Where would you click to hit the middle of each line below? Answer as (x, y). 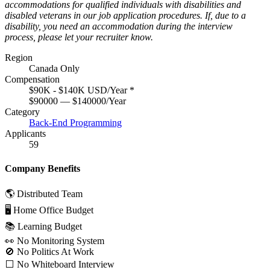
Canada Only (54, 69)
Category (22, 112)
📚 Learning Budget (43, 226)
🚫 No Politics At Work (49, 251)
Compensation (32, 80)
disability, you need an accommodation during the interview (119, 27)
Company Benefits (42, 168)
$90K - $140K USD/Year (79, 90)
